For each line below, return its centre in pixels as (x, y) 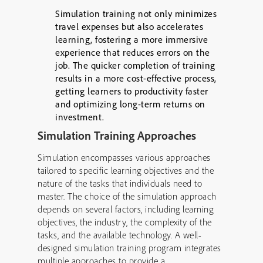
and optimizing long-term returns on (130, 104)
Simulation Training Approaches (117, 135)
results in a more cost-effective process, (136, 78)
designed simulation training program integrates (129, 248)
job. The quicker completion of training (135, 65)
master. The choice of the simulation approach (127, 196)
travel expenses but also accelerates (129, 26)
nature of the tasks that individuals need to (120, 183)
